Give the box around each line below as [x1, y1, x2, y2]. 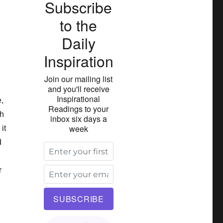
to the [60, 14, 98, 36]
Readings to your [48, 103, 109, 114]
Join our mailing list [44, 73, 113, 85]
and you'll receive [47, 83, 110, 95]
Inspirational [57, 93, 101, 105]
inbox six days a [50, 112, 107, 124]
